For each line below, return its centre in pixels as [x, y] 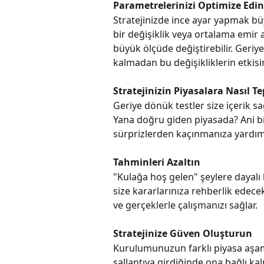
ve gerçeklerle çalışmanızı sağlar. [185, 205]
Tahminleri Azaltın [157, 162]
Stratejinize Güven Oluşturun [183, 234]
